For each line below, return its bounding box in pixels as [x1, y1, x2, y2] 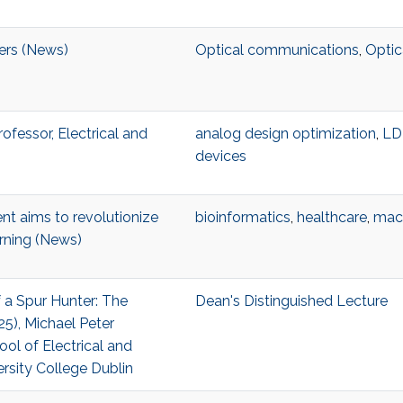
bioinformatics [194, 209, 291, 227]
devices [194, 148, 246, 166]
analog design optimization [194, 125, 376, 143]
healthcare [296, 209, 367, 227]
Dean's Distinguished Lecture [194, 292, 388, 310]
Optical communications [194, 41, 359, 59]
